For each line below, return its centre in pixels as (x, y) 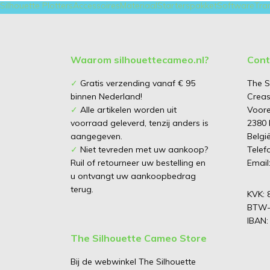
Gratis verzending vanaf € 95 (137, 83)
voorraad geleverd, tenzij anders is (140, 123)
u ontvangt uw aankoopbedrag (133, 176)
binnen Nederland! (106, 97)
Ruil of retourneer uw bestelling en (138, 163)
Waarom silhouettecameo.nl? (140, 60)
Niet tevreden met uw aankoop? (143, 150)
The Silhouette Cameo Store (139, 238)
